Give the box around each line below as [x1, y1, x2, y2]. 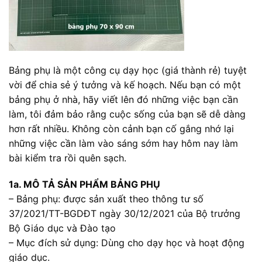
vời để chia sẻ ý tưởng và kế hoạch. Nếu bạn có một [9, 78, 241, 91]
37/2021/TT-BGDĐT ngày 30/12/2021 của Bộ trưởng [9, 208, 240, 220]
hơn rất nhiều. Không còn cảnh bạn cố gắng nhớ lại [9, 122, 234, 135]
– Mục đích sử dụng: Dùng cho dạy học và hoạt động [9, 237, 244, 249]
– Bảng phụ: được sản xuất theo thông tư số [9, 193, 204, 205]
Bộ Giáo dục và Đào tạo [9, 222, 116, 235]
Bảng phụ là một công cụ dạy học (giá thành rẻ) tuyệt [9, 64, 247, 76]
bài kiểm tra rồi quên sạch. [9, 151, 126, 164]
